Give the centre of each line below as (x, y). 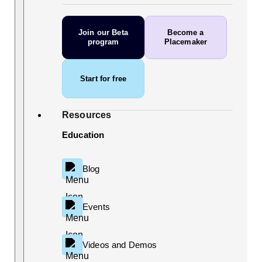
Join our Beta (103, 32)
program (103, 42)
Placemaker (186, 42)
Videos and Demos (120, 244)
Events (96, 206)
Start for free (103, 78)
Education (83, 135)
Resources (87, 115)
